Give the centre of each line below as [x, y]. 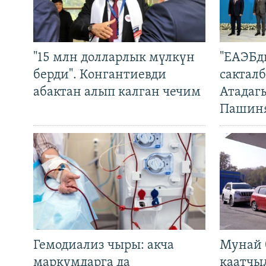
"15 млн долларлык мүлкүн [114, 58]
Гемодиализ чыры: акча [104, 246]
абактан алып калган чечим [117, 93]
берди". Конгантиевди [100, 75]
